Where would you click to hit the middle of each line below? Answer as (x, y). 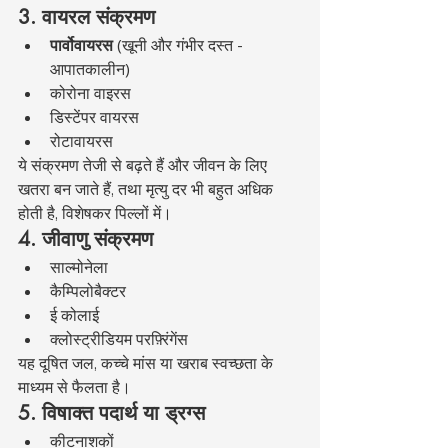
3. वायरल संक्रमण (86, 17)
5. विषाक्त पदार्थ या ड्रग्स (111, 413)
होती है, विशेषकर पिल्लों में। (95, 213)
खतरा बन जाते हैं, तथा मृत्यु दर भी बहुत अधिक (147, 189)
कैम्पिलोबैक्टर (88, 291)
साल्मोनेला (79, 267)
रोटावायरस (81, 141)
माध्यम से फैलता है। (74, 387)
